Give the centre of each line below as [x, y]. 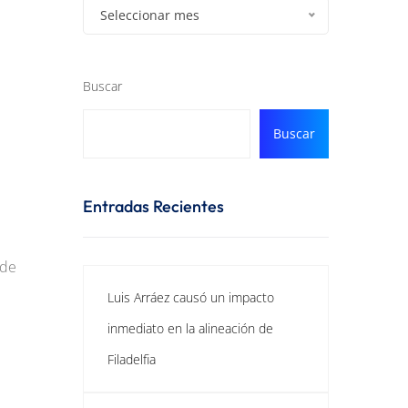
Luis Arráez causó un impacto [191, 297]
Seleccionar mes [150, 15]
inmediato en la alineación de [190, 328]
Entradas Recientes [153, 206]
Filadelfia [132, 359]
